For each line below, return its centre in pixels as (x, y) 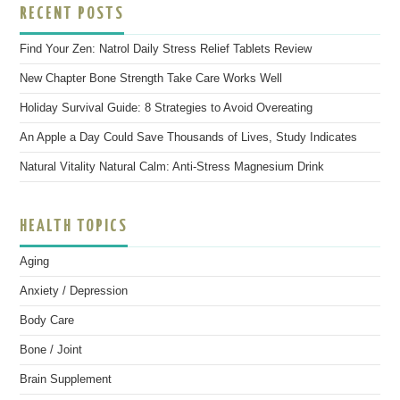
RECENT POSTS (72, 14)
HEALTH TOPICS (74, 226)
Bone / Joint (51, 350)
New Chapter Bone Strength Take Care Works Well (151, 79)
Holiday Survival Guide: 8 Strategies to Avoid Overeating (167, 108)
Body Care (47, 321)
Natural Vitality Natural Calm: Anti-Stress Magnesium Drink (172, 167)
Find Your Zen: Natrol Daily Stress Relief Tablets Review (166, 49)
